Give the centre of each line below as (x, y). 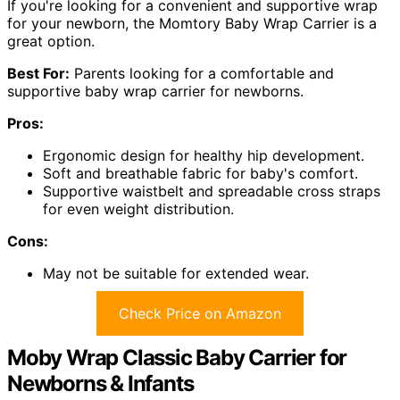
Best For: (38, 74)
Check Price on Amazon (200, 314)
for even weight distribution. (138, 209)
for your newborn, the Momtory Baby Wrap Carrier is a (192, 24)
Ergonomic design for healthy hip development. (204, 156)
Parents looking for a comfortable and (202, 74)
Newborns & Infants (100, 384)
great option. (51, 42)
